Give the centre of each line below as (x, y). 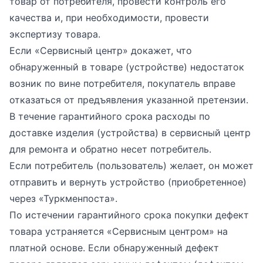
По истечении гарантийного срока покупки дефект (129, 215)
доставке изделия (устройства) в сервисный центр (130, 133)
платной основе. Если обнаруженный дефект (114, 248)
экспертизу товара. (55, 34)
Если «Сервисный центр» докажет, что (101, 50)
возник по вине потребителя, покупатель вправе (122, 83)
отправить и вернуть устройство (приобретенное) (128, 182)
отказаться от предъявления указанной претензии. (129, 100)
